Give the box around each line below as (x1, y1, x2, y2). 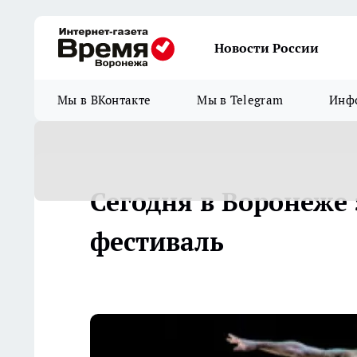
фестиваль (90, 225, 224, 258)
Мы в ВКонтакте (57, 92, 151, 108)
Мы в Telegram (197, 92, 284, 108)
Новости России (214, 40, 319, 56)
